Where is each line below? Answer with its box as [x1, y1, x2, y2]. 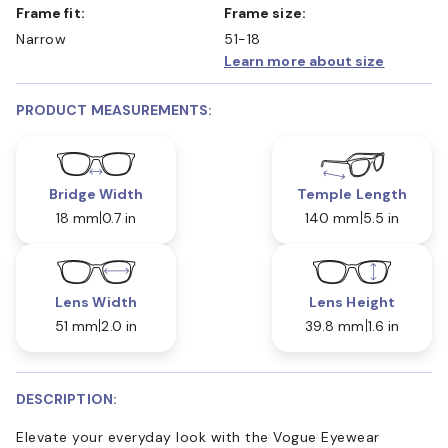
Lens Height [309, 292, 395, 311]
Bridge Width [48, 184, 144, 203]
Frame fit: [24, 3, 85, 22]
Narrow [16, 29, 66, 48]
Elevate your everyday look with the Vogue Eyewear [16, 427, 380, 446]
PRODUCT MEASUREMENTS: [16, 100, 213, 119]
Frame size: [232, 3, 306, 22]
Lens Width [55, 292, 137, 311]
